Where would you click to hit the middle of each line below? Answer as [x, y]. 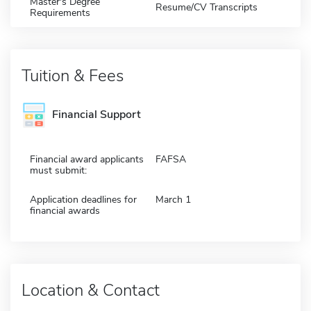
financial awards [65, 210]
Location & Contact [91, 290]
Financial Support [96, 115]
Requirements [60, 12]
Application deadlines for [83, 199]
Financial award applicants [87, 159]
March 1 [173, 199]
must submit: [58, 170]
